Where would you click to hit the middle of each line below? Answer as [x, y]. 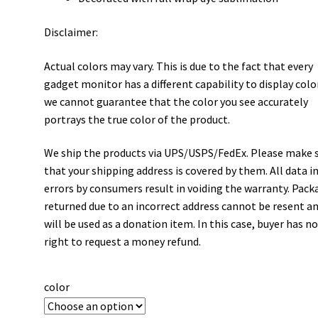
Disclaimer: [71, 32]
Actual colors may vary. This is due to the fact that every [179, 66]
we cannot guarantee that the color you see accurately [176, 101]
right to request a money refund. [123, 242]
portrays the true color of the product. [137, 119]
